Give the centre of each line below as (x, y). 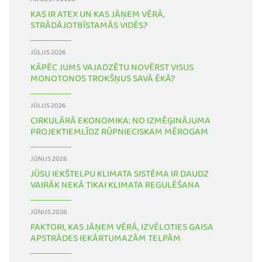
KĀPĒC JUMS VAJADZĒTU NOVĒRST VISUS (112, 70)
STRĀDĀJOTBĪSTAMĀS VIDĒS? (89, 28)
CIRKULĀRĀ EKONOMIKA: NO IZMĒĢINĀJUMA (120, 123)
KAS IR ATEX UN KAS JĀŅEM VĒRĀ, (98, 17)
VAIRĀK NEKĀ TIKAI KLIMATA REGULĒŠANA (115, 188)
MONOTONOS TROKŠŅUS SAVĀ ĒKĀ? (103, 81)
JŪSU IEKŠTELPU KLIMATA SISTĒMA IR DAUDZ (120, 177)
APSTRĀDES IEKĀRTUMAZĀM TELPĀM (106, 241)
